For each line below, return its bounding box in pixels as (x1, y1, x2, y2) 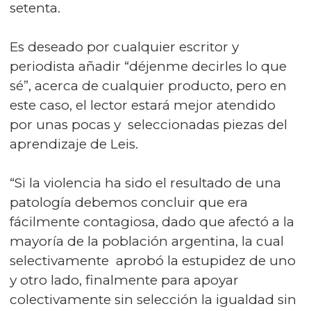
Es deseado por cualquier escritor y (10, 39, 239, 55)
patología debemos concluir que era (10, 194, 248, 210)
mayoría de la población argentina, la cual (10, 233, 284, 249)
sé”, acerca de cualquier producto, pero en (10, 78, 287, 94)
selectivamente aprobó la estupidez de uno (10, 253, 296, 269)
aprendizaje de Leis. (10, 136, 138, 152)
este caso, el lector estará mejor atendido (10, 97, 276, 113)
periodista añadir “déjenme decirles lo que (10, 58, 287, 74)
